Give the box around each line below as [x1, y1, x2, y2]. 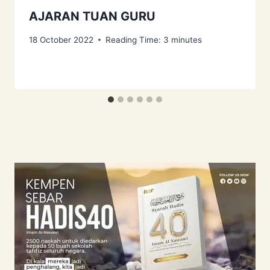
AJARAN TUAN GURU [29, 9, 155, 24]
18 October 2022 [29, 34, 93, 45]
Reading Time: [105, 34, 161, 45]
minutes [171, 34, 202, 45]
